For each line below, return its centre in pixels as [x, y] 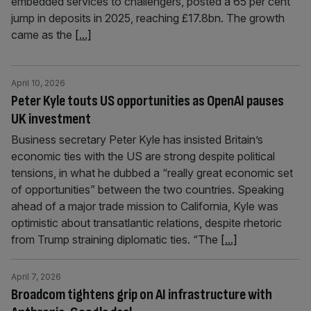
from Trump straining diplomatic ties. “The [116, 239]
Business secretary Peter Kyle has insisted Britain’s [137, 140]
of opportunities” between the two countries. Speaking [148, 190]
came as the [43, 35]
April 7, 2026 [36, 277]
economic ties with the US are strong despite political [143, 156]
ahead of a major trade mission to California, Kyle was [145, 206]
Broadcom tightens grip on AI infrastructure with [142, 295]
